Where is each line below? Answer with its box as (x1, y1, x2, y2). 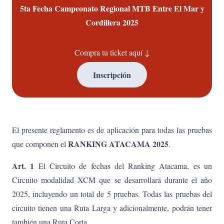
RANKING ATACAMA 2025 (68, 137, 168, 149)
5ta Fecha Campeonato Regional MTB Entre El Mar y (19, 2, 204, 14)
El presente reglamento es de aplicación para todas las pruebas (12, 124, 212, 135)
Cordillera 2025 (85, 16, 138, 28)
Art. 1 (12, 159, 34, 171)
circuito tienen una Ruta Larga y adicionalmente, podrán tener (12, 202, 212, 213)
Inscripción (93, 68, 131, 80)
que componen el (12, 138, 68, 149)
